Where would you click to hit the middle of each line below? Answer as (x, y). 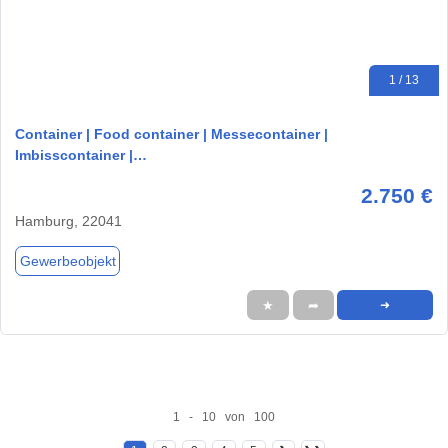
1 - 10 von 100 (223, 416)
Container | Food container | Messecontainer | (171, 134)
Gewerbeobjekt (67, 260)
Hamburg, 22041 (68, 221)
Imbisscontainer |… (81, 155)
